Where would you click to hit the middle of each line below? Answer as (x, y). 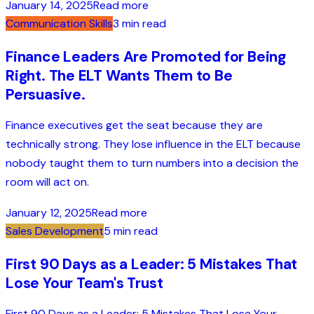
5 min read (131, 231)
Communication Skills (59, 23)
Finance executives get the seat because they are (134, 125)
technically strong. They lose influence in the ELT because (153, 144)
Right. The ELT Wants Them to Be (119, 75)
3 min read (139, 23)
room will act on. (47, 182)
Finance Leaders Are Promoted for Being (146, 56)
